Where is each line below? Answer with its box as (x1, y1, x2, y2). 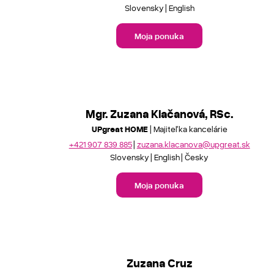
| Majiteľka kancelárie (147, 124, 228, 134)
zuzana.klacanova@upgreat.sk (136, 138, 250, 149)
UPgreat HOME (91, 124, 148, 134)
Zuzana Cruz (126, 255, 193, 270)
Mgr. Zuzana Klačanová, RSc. (86, 106, 234, 120)
